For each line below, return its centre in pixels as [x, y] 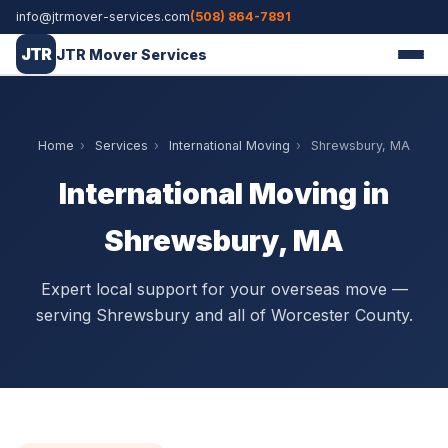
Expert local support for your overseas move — [224, 289]
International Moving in [224, 193]
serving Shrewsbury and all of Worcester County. [224, 315]
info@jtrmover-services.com [103, 16]
